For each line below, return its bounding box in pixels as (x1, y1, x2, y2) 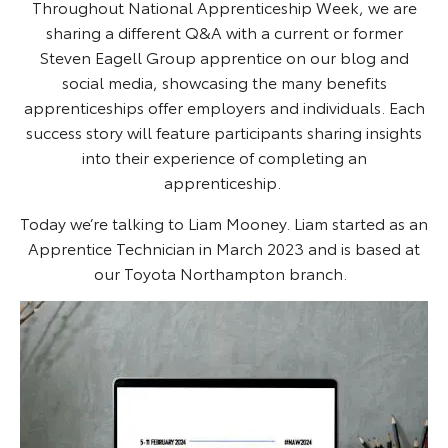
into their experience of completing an (81, 144, 367, 168)
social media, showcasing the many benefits (61, 69, 387, 93)
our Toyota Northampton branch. (93, 260, 351, 284)
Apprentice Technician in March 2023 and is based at (28, 235, 420, 259)
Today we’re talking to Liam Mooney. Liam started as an (20, 210, 428, 234)
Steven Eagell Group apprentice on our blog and (39, 44, 409, 68)
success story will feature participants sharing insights (26, 119, 422, 143)
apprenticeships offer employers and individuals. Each (23, 94, 425, 118)
